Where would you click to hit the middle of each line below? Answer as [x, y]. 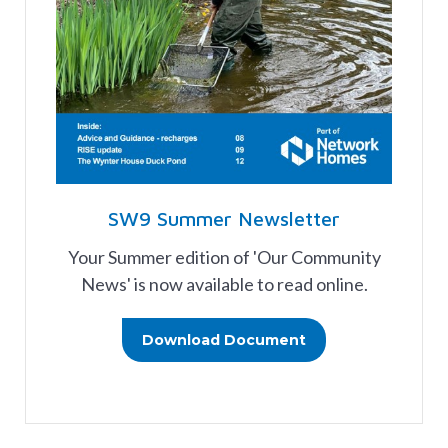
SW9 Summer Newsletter [224, 219]
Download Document [224, 340]
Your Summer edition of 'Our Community [224, 257]
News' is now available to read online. [224, 284]
